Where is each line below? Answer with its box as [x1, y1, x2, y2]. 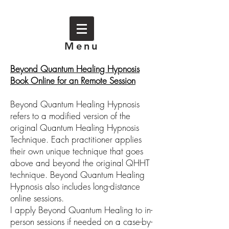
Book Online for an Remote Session [10, 75, 135, 86]
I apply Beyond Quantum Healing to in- [10, 204, 152, 216]
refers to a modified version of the [10, 110, 130, 122]
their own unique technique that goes [10, 145, 143, 157]
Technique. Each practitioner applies [10, 133, 142, 145]
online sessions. [10, 192, 64, 204]
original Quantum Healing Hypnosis [10, 122, 139, 133]
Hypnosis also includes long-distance [10, 180, 140, 192]
